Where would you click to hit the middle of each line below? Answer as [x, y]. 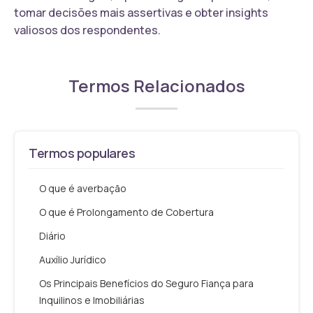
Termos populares [82, 153]
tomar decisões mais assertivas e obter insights [141, 12]
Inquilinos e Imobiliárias [92, 300]
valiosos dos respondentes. [87, 30]
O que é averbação [83, 188]
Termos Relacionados [156, 85]
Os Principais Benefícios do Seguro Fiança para [146, 283]
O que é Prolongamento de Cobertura [126, 212]
